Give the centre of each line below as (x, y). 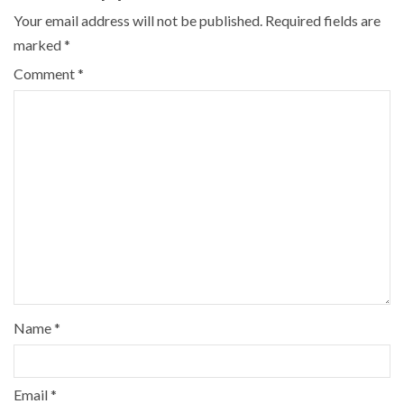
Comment (46, 74)
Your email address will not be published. (138, 21)
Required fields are (323, 21)
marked (39, 45)
